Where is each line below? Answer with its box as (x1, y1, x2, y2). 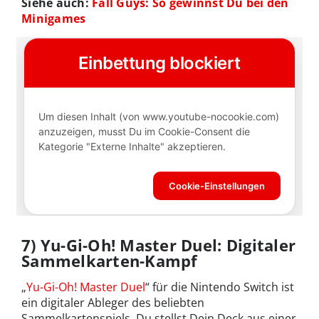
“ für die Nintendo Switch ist (145, 279, 294, 296)
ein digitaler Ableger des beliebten (21, 295, 204, 311)
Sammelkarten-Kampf (21, 250, 198, 272)
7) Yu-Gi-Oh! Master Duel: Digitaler (21, 234, 296, 256)
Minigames (21, 11, 86, 27)
